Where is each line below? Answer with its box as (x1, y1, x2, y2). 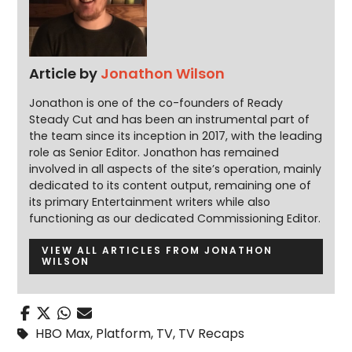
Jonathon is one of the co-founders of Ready (29, 95, 284, 112)
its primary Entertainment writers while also (29, 194, 271, 211)
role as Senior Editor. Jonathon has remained (29, 145, 280, 161)
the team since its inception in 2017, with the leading (29, 128, 323, 145)
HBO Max (35, 324, 91, 343)
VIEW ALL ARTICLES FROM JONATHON (42, 244, 273, 258)
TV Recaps (178, 324, 245, 343)
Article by (29, 64, 101, 84)
